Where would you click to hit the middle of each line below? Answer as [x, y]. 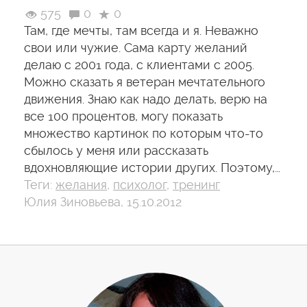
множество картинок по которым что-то [144, 133]
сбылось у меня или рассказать [116, 150]
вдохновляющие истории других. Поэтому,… [152, 168]
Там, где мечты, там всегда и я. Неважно [141, 30]
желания [81, 185]
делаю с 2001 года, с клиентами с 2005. [139, 65]
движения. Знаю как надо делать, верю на [146, 99]
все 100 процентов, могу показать [123, 116]
